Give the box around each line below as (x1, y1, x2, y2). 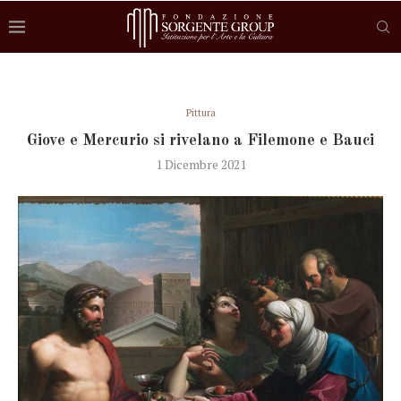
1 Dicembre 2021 (155, 156, 246, 173)
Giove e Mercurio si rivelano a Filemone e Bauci (27, 132, 374, 149)
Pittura (185, 107, 216, 119)
